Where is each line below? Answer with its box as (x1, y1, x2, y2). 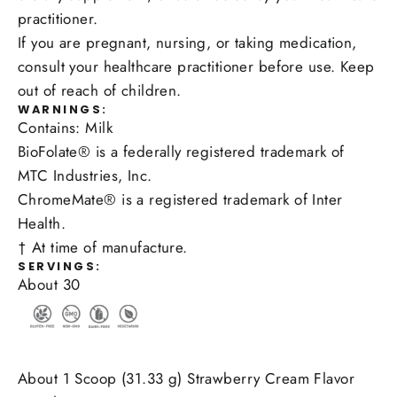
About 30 (18, 273, 81, 295)
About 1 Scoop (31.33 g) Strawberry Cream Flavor (18, 368, 354, 390)
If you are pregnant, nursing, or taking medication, (18, 31, 357, 53)
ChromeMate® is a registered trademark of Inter (18, 188, 343, 210)
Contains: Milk (18, 116, 113, 138)
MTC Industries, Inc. (18, 164, 152, 186)
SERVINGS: (18, 258, 102, 274)
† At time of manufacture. (18, 236, 188, 258)
